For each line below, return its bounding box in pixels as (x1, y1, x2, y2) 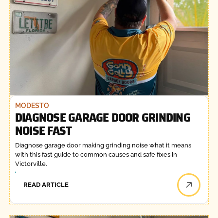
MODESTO (15, 102, 49, 110)
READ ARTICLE (23, 181, 69, 189)
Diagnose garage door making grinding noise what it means (15, 141, 191, 149)
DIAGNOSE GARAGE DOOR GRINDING (15, 108, 190, 127)
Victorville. (15, 160, 47, 167)
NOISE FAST (15, 121, 72, 141)
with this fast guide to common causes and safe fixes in (15, 150, 177, 158)
